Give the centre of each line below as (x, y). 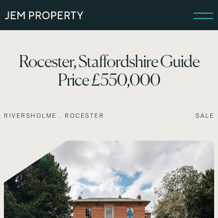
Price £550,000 (109, 81)
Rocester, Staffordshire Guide (109, 63)
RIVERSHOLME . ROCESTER (54, 116)
